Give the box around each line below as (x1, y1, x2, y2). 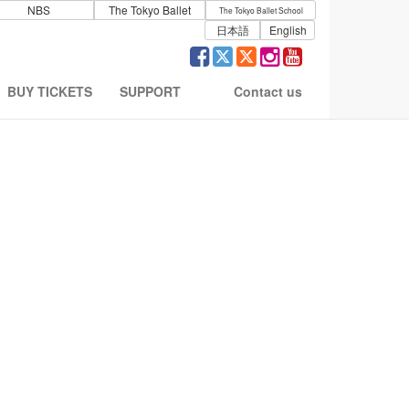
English (268, 22, 307, 37)
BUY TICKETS (7, 82, 92, 100)
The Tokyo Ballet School (218, 5, 303, 16)
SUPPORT (120, 82, 181, 100)
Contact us (234, 82, 302, 100)
